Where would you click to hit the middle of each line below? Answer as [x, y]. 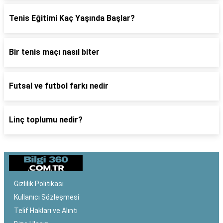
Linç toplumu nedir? [46, 120]
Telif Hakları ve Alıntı [46, 211]
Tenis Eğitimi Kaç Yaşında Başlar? [72, 18]
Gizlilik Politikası [39, 184]
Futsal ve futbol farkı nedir [59, 86]
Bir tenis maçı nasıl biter [54, 52]
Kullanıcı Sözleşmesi [47, 197]
